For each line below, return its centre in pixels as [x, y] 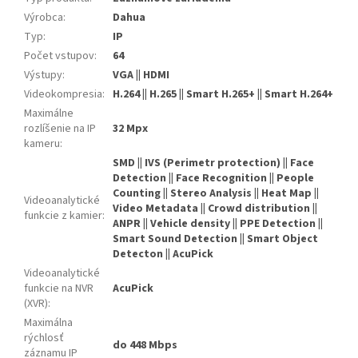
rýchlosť [44, 338]
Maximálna [48, 323]
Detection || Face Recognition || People [213, 179]
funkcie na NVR [59, 289]
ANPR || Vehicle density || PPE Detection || [218, 224]
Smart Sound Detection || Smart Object [215, 239]
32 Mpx [130, 129]
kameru [42, 144]
